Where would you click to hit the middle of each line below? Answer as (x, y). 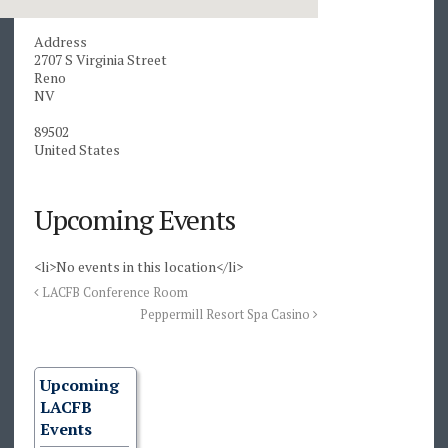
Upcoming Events (134, 220)
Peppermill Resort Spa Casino (226, 315)
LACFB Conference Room (113, 293)
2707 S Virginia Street (100, 60)
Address (60, 42)
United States (77, 150)
